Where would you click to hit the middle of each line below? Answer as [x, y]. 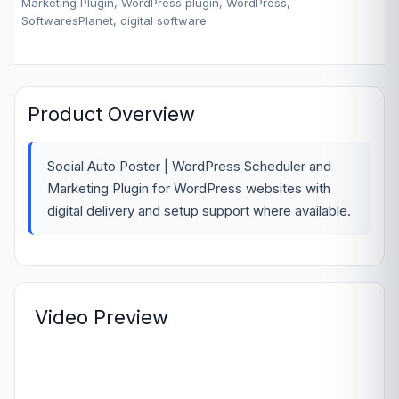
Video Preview [102, 317]
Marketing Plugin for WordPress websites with [189, 188]
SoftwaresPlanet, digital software [114, 20]
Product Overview [111, 114]
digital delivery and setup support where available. [199, 210]
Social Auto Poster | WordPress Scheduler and [189, 166]
